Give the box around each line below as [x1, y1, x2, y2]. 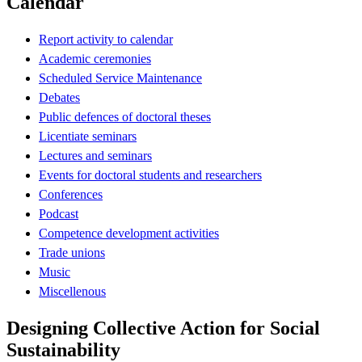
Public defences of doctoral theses [39, 109, 211, 124]
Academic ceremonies [39, 51, 151, 65]
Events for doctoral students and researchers [39, 167, 262, 182]
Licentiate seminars [39, 128, 137, 143]
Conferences [39, 187, 103, 201]
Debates [39, 90, 80, 104]
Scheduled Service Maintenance [39, 70, 202, 85]
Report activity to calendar [39, 32, 173, 46]
